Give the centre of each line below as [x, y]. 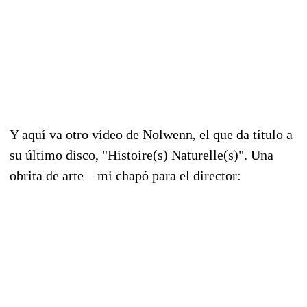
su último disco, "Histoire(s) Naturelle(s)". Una [142, 155]
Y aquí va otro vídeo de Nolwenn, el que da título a [151, 134]
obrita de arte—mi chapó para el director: [125, 175]
